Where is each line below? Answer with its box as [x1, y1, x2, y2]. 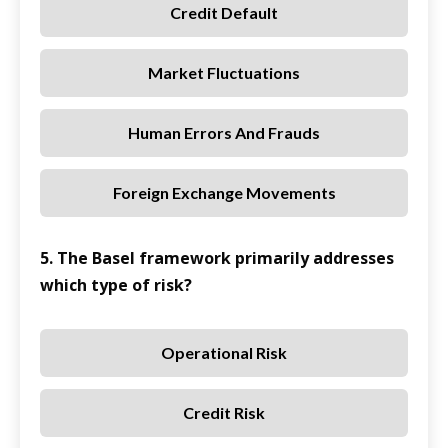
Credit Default [170, 3, 278, 23]
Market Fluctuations [148, 63, 300, 83]
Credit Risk [183, 403, 265, 423]
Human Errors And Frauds [128, 123, 320, 143]
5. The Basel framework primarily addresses [40, 247, 394, 270]
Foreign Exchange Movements [112, 183, 336, 203]
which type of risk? [40, 274, 192, 297]
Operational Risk [161, 343, 287, 363]
